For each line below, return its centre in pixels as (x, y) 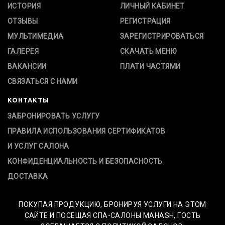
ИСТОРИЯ (24, 6)
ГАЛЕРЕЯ (23, 51)
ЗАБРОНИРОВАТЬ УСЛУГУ (54, 116)
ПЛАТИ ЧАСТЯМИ (150, 67)
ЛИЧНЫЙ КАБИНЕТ (152, 6)
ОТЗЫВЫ (23, 21)
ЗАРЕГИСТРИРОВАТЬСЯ (162, 36)
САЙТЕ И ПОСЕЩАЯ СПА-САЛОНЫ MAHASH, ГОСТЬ (113, 216)
